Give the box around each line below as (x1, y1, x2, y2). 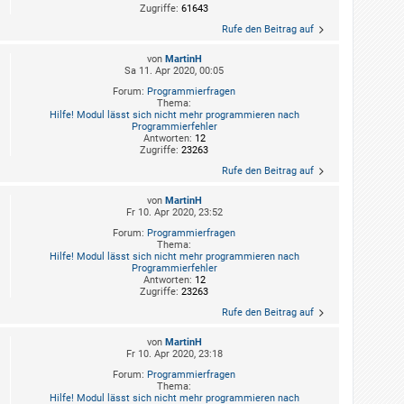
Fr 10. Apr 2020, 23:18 (125, 348, 223, 361)
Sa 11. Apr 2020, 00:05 (124, 65, 224, 78)
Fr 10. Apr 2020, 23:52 (125, 207, 223, 219)
